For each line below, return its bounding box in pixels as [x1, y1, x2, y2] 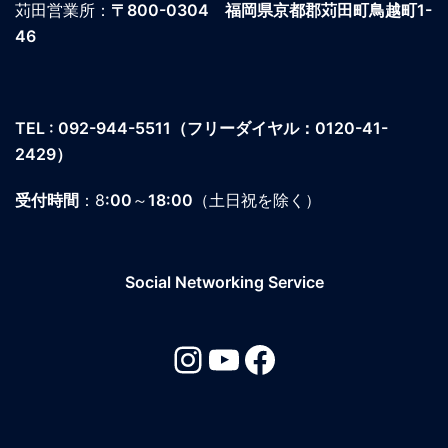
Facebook [241, 336, 407, 381]
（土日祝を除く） [193, 189, 321, 210]
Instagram [169, 336, 338, 381]
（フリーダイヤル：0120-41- [171, 117, 388, 138]
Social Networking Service [124, 271, 324, 292]
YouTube [205, 336, 350, 381]
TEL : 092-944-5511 [15, 117, 171, 138]
